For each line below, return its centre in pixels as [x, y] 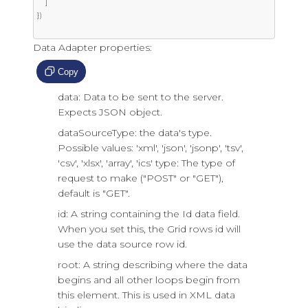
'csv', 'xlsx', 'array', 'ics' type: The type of [146, 163]
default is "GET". [94, 193]
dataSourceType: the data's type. [135, 133]
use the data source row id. [122, 244]
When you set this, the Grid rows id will [149, 229]
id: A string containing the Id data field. [149, 214]
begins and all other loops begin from [149, 280]
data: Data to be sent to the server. [141, 97]
